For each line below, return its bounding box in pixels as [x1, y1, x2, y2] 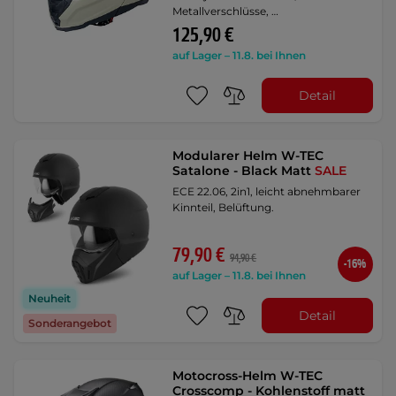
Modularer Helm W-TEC [172, 148, 324, 164]
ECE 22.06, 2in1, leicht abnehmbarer [172, 185, 362, 198]
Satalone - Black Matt [172, 163, 316, 179]
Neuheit [28, 292, 71, 306]
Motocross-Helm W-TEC [172, 368, 324, 385]
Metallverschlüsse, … [172, 4, 279, 18]
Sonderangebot [28, 316, 111, 331]
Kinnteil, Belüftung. [172, 201, 275, 214]
